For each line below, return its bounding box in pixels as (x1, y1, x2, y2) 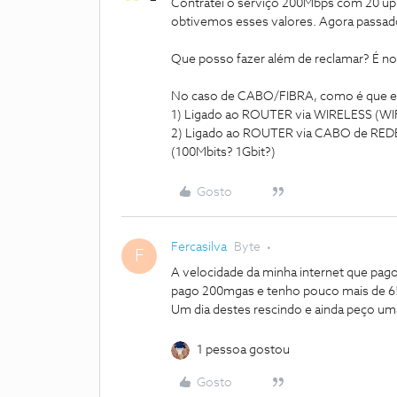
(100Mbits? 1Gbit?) (171, 146, 276, 159)
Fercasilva (171, 241, 227, 253)
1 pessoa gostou (197, 344, 290, 356)
